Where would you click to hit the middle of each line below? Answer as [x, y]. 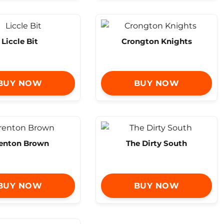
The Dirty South [156, 143]
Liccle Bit [19, 41]
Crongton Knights [156, 41]
